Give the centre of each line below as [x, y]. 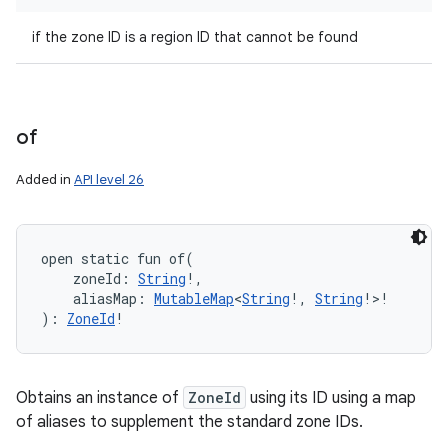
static [105, 258]
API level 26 [109, 179]
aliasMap [105, 298]
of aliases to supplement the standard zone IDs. [189, 422]
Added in [45, 179]
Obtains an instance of [99, 398]
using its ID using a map [331, 398]
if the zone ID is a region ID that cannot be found [195, 37]
